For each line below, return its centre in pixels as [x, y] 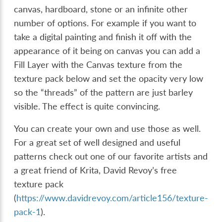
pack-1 [28, 212]
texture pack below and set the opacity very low [109, 78]
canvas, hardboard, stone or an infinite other [101, 9]
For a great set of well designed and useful [97, 143]
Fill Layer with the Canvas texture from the [98, 64]
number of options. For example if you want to [105, 23]
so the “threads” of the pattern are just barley [104, 92]
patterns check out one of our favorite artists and [111, 157]
